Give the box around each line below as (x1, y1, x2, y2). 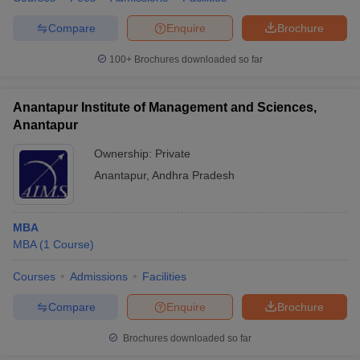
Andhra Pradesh (152, 169, 235, 182)
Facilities (142, 270, 186, 283)
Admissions (70, 270, 128, 283)
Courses (13, 270, 55, 283)
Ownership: (94, 147, 155, 160)
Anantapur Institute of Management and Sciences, (13, 100, 317, 114)
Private (155, 147, 190, 160)
